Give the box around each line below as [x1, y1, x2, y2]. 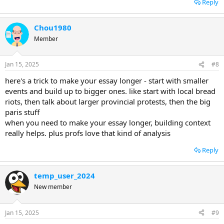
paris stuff [5, 107, 39, 117]
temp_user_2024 [34, 170, 95, 180]
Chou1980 [34, 22, 71, 32]
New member [34, 182, 72, 191]
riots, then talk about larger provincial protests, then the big [5, 96, 210, 106]
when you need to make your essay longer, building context [5, 117, 210, 127]
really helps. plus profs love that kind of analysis [5, 128, 170, 138]
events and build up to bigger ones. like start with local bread [5, 86, 215, 96]
